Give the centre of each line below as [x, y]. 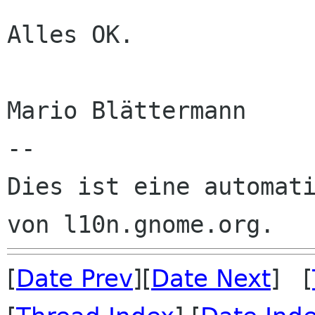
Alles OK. [70, 34]
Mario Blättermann [127, 110]
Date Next [211, 278]
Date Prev [75, 278]
